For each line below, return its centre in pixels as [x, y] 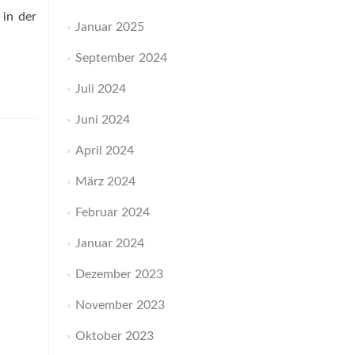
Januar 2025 [109, 27]
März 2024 [105, 181]
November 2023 [120, 305]
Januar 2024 [109, 243]
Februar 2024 [112, 212]
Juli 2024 [100, 89]
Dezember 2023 [119, 274]
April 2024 [104, 151]
